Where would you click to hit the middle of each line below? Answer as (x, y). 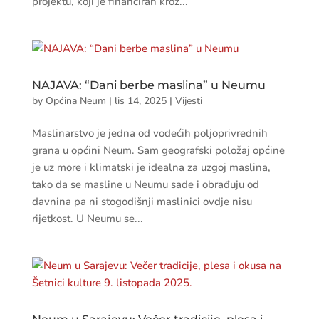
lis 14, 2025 (140, 101)
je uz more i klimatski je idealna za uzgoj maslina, (151, 167)
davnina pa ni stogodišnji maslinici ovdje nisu (142, 202)
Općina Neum (75, 101)
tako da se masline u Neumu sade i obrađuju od (145, 184)
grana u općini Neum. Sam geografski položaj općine (158, 150)
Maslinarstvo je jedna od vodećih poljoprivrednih (150, 133)
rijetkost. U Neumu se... (87, 219)
